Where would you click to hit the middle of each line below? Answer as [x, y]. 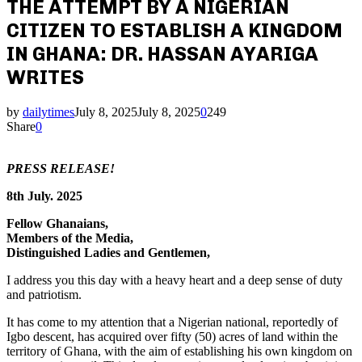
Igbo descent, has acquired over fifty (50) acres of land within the [172, 336]
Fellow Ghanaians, [57, 223]
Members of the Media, [70, 238]
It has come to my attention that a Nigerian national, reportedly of [172, 322]
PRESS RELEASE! [61, 168]
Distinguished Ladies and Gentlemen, [108, 252]
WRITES [45, 77]
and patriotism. [44, 294]
